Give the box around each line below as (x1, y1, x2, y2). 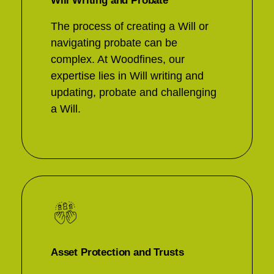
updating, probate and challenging (51, 86, 217, 98)
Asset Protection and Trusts (51, 246, 184, 258)
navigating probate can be (51, 37, 177, 49)
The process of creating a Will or (51, 20, 209, 32)
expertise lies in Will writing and (51, 70, 204, 82)
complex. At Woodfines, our (51, 53, 185, 65)
